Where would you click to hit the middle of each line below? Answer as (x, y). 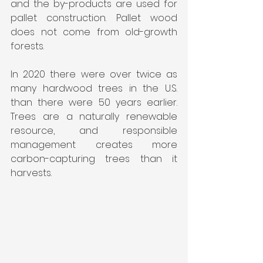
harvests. (31, 173)
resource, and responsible (94, 130)
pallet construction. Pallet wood (94, 18)
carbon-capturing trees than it (94, 159)
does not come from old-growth (94, 32)
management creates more (94, 144)
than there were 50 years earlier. (94, 102)
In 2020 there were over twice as (94, 74)
